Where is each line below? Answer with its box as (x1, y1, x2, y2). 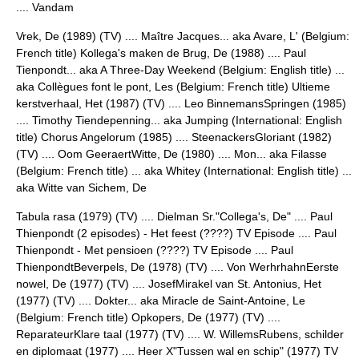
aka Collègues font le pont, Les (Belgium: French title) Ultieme (16, 80, 330, 93)
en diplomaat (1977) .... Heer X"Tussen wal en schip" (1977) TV (16, 345, 338, 357)
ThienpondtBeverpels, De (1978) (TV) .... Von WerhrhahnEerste (16, 260, 339, 273)
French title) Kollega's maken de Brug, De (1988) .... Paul (16, 46, 306, 59)
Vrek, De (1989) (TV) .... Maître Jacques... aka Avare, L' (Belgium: (16, 30, 349, 42)
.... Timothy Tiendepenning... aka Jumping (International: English (16, 114, 342, 127)
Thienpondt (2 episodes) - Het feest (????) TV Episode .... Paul (16, 227, 337, 240)
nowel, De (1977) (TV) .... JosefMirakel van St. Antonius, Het (16, 277, 321, 290)
